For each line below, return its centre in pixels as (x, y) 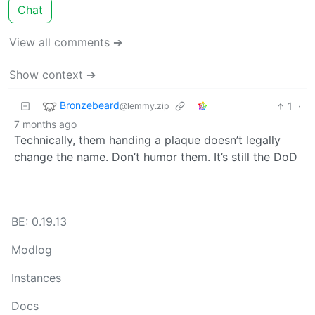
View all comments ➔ (66, 43)
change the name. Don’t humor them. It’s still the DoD (156, 157)
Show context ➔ (52, 75)
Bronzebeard (90, 105)
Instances (36, 278)
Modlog (32, 250)
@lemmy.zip (144, 106)
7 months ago (45, 124)
